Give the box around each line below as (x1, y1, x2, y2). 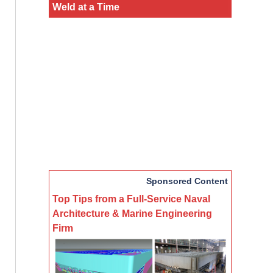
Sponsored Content (146, 176, 228, 186)
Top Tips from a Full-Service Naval (52, 193, 210, 205)
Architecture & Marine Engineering (52, 208, 212, 219)
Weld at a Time (52, 1, 119, 13)
